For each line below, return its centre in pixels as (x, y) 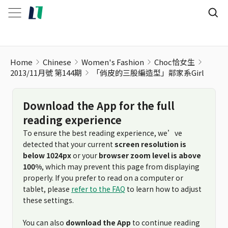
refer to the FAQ (98, 189)
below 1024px (47, 155)
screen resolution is (150, 144)
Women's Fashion (113, 62)
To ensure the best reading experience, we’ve (103, 133)
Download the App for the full (99, 106)
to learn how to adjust (163, 189)
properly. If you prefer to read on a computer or (103, 178)
